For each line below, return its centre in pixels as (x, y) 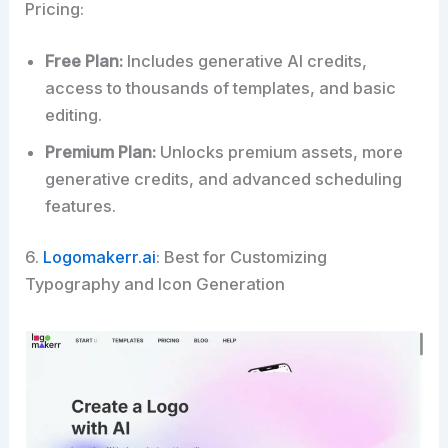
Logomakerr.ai (100, 257)
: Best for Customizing (242, 257)
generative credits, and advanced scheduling (224, 178)
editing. (74, 114)
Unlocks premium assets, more (280, 151)
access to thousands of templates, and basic (221, 87)
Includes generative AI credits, (245, 60)
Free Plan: (84, 60)
